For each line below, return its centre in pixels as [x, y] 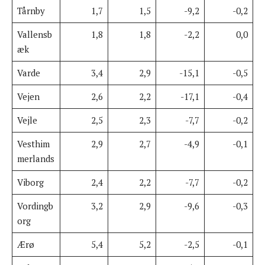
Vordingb [35, 206]
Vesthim [33, 143]
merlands [35, 158]
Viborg [30, 182]
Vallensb [34, 34]
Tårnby [31, 10]
